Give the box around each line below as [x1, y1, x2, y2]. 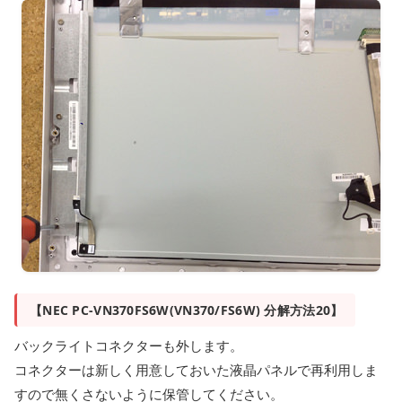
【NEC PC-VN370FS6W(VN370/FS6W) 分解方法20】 [30, 301, 344, 319]
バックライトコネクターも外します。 [14, 336, 243, 354]
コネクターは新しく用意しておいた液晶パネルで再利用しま [14, 361, 378, 379]
